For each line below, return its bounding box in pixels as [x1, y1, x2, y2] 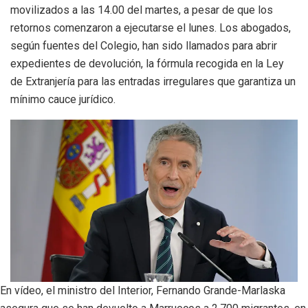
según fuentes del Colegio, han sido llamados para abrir [10, 39, 277, 53]
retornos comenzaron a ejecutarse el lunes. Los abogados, [10, 21, 291, 35]
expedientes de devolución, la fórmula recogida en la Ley [10, 57, 284, 71]
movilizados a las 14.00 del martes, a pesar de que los [10, 3, 273, 17]
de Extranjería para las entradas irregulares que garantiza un [10, 75, 296, 89]
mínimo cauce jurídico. [10, 93, 115, 107]
